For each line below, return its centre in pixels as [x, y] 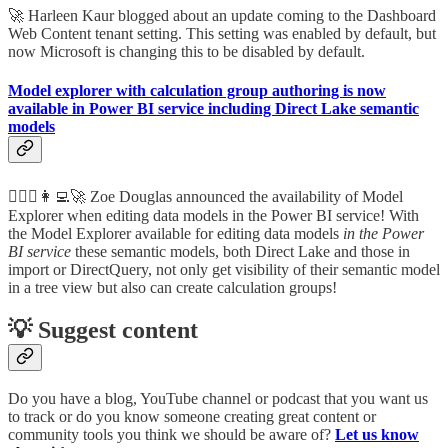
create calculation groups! [256, 287]
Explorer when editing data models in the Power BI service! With [213, 215]
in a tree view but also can [90, 287]
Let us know [377, 435]
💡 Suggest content [103, 329]
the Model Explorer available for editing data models [173, 233]
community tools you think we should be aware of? [171, 435]
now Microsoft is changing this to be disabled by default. [186, 52]
